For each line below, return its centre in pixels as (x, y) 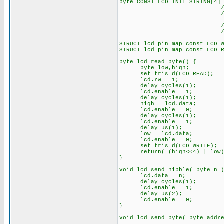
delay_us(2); (151, 194)
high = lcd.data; (158, 104)
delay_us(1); (151, 128)
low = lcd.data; (156, 134)
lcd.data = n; (152, 176)
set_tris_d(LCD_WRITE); (168, 146)
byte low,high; (154, 68)
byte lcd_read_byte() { (158, 62)
